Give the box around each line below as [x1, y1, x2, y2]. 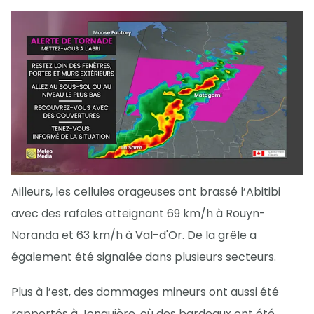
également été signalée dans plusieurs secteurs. [11, 249, 276, 266]
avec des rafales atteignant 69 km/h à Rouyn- [11, 205, 266, 222]
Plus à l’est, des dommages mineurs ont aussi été [11, 284, 279, 301]
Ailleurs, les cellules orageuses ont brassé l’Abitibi [11, 184, 280, 200]
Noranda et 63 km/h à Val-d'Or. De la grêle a [11, 227, 257, 244]
